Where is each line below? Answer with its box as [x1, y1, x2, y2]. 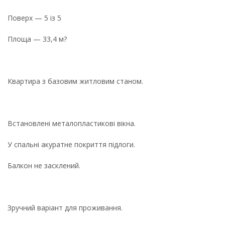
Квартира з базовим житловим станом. [8, 76, 143, 86]
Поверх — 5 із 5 [8, 13, 61, 23]
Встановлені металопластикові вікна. [8, 118, 136, 128]
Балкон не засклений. [8, 160, 80, 170]
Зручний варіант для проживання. [8, 202, 123, 212]
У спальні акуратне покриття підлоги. [8, 139, 135, 149]
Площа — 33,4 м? [8, 34, 67, 44]
